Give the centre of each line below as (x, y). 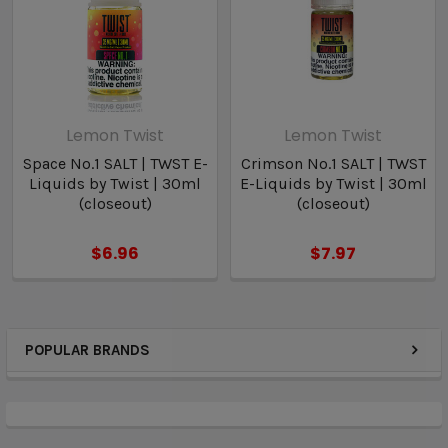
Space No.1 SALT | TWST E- (115, 164)
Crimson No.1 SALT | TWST (333, 164)
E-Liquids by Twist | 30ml (333, 184)
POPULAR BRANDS (87, 350)
